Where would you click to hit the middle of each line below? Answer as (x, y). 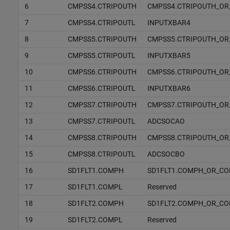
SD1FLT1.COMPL (95, 187)
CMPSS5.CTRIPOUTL (101, 55)
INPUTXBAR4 (169, 22)
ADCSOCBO (166, 154)
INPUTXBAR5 (169, 55)
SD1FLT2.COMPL (95, 219)
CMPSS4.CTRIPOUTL (101, 22)
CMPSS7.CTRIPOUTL (101, 121)
